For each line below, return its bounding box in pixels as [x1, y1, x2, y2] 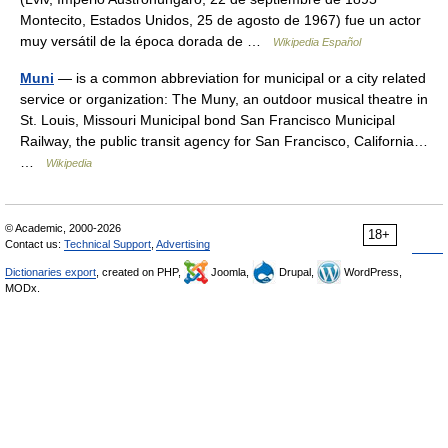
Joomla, [208, 266, 252, 278]
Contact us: [5, 238, 64, 250]
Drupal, [276, 266, 317, 278]
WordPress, [341, 266, 402, 278]
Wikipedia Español [273, 36, 361, 48]
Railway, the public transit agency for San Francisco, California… [20, 133, 428, 149]
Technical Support [64, 238, 151, 250]
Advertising [156, 238, 210, 250]
